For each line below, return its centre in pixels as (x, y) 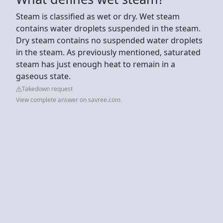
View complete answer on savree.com (68, 100)
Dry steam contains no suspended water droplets (109, 40)
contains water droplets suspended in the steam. (108, 28)
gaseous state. (43, 76)
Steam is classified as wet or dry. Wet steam (98, 16)
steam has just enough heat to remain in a (96, 64)
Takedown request (47, 89)
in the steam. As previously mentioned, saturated (108, 52)
